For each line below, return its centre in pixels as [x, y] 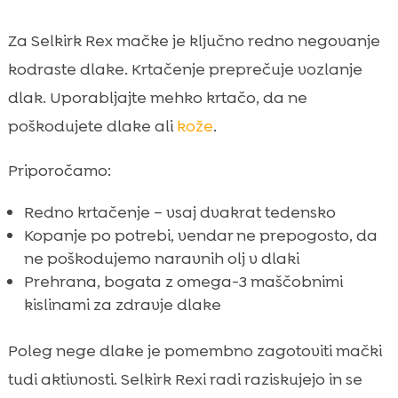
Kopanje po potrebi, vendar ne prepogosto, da [200, 235]
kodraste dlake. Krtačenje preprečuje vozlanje [185, 69]
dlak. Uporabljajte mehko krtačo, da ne [157, 97]
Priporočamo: [59, 170]
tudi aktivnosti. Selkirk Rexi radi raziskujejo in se [185, 379]
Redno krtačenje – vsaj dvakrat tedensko [179, 212]
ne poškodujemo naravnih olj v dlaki [161, 258]
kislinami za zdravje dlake [122, 304]
